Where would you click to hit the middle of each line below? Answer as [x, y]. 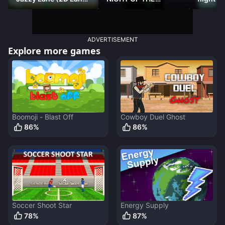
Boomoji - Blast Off [43, 117]
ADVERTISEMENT [113, 40]
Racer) [27, 8]
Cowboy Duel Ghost [153, 117]
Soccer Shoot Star [42, 205]
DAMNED [122, 8]
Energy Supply [145, 205]
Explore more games [54, 51]
